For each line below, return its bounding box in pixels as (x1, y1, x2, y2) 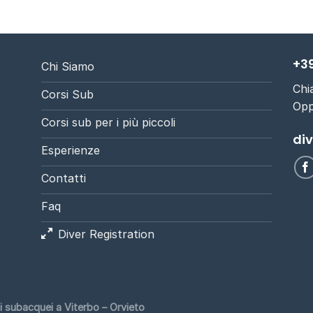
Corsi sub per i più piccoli (41, 115, 175, 129)
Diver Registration (58, 226, 154, 241)
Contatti (41, 170, 86, 185)
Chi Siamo (41, 59, 94, 73)
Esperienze (41, 143, 100, 157)
